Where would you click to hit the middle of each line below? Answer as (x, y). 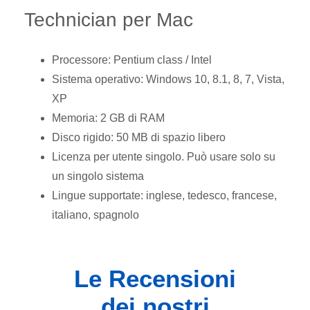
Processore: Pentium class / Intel (132, 60)
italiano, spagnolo (95, 215)
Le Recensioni (155, 278)
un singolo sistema (98, 176)
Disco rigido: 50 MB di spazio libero (139, 137)
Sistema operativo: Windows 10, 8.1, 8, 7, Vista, (168, 79)
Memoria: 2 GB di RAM (108, 118)
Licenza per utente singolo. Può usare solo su (164, 156)
